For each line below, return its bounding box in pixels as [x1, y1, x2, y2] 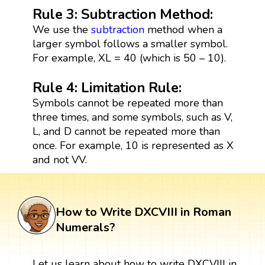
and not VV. [32, 152, 87, 167]
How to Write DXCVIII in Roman [56, 203, 231, 220]
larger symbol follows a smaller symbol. [32, 36, 228, 51]
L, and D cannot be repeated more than [32, 124, 220, 138]
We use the [32, 22, 91, 37]
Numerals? [56, 219, 115, 235]
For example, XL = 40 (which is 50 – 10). [32, 50, 226, 65]
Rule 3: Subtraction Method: [32, 4, 213, 24]
